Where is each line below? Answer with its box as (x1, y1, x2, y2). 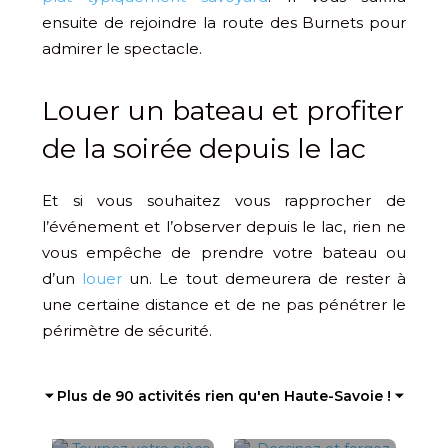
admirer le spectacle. (42, 38, 202, 58)
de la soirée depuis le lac (42, 131, 366, 165)
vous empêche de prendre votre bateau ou (42, 242, 406, 262)
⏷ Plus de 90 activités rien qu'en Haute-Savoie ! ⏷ (45, 386, 403, 405)
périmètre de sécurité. (42, 320, 212, 340)
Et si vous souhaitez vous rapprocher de (42, 190, 406, 210)
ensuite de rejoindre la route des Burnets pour (42, 12, 406, 32)
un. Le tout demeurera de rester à (122, 268, 406, 288)
